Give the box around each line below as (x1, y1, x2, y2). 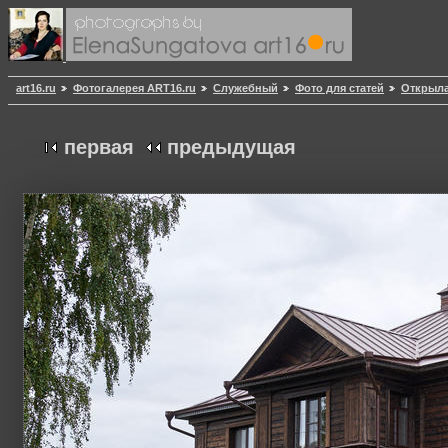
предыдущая (167, 136, 296, 159)
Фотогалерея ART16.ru (73, 82, 196, 95)
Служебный (213, 82, 278, 95)
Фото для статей (295, 82, 384, 95)
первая (64, 136, 134, 159)
